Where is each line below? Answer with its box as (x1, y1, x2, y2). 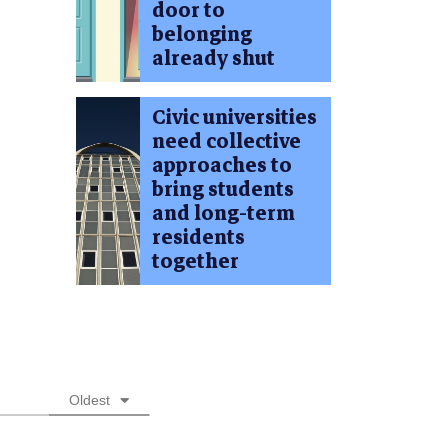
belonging (151, 18, 252, 52)
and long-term (151, 197, 295, 231)
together (151, 245, 239, 279)
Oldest (69, 392, 110, 409)
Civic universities (151, 101, 317, 135)
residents (151, 221, 245, 255)
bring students (151, 173, 294, 207)
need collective (151, 125, 301, 159)
